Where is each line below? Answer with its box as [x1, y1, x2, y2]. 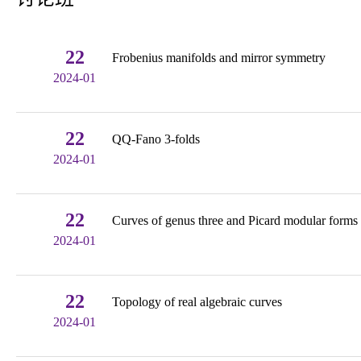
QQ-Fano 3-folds [112, 132, 200, 147]
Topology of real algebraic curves [112, 295, 282, 309]
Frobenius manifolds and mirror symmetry [112, 51, 326, 65]
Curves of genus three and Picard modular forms [112, 214, 358, 228]
